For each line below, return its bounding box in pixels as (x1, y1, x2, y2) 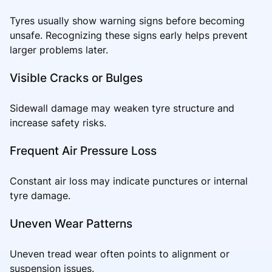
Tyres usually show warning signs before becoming (10, 14, 245, 27)
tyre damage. (10, 189, 70, 202)
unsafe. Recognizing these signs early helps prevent (10, 29, 248, 41)
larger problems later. (10, 43, 108, 56)
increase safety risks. (10, 116, 106, 129)
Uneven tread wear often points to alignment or (10, 247, 229, 260)
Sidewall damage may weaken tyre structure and (10, 101, 234, 114)
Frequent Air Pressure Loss (10, 143, 157, 158)
